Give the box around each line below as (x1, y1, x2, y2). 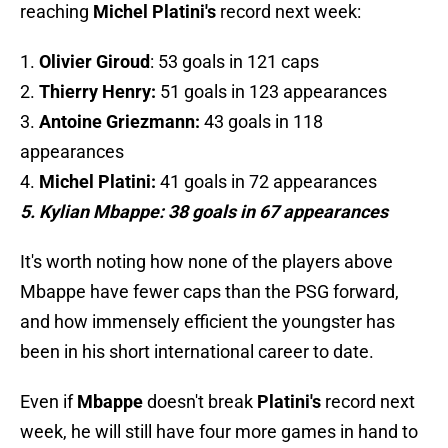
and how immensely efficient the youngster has (20, 311, 395, 333)
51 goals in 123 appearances (156, 81, 387, 103)
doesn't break (143, 391, 257, 413)
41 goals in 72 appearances (160, 171, 377, 193)
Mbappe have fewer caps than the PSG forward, (20, 281, 399, 303)
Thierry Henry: (39, 81, 156, 103)
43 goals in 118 (200, 111, 323, 133)
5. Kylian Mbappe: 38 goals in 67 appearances (20, 201, 388, 223)
